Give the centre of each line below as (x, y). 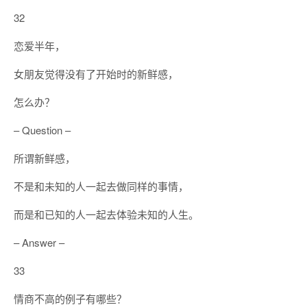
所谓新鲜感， (45, 158)
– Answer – (39, 242)
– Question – (42, 130)
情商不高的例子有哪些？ (70, 298)
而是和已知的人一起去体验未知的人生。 (106, 214)
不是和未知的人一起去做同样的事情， (101, 186)
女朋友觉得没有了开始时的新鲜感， (96, 74)
